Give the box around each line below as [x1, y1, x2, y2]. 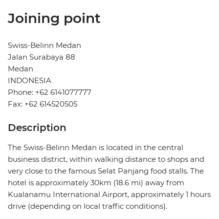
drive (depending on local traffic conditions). [8, 201, 167, 211]
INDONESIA [8, 76, 51, 86]
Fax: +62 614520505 [8, 99, 77, 109]
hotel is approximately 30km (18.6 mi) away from [8, 178, 184, 188]
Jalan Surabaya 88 [8, 52, 75, 62]
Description [8, 122, 66, 134]
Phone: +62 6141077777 [8, 88, 91, 97]
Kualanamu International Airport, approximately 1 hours [8, 190, 211, 199]
